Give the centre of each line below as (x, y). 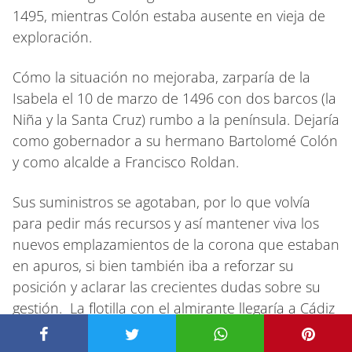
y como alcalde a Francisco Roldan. (126, 161)
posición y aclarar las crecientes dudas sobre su (167, 286)
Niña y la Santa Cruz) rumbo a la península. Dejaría (176, 119)
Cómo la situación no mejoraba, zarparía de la (161, 77)
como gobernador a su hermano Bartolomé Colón (175, 140)
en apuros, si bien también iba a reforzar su (153, 265)
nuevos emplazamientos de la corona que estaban (176, 244)
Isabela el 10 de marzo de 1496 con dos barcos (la (174, 98)
